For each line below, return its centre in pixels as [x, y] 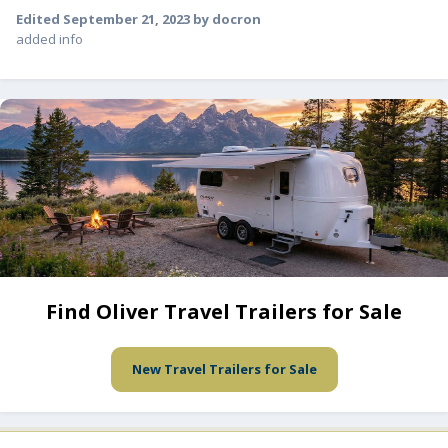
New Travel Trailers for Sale [224, 369]
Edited [39, 19]
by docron [225, 19]
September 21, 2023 [126, 19]
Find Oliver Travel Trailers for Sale [224, 312]
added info [49, 39]
